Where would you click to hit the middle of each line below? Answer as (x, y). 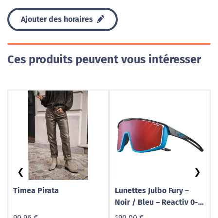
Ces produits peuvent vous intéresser (104, 59)
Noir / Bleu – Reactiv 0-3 (158, 202)
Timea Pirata (36, 191)
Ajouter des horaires (58, 19)
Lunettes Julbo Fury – (152, 191)
